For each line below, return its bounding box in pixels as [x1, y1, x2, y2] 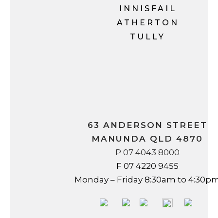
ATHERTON [116, 18, 179, 27]
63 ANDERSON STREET [87, 120, 207, 130]
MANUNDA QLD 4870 [91, 134, 203, 144]
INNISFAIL [119, 4, 177, 13]
